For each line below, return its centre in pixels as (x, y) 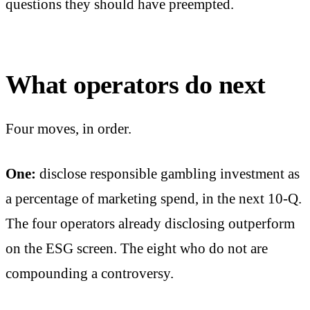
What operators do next (136, 84)
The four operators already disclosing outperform (150, 224)
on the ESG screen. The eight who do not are (137, 249)
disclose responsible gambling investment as (168, 174)
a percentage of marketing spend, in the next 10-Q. (154, 199)
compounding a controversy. (90, 274)
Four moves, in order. (69, 128)
